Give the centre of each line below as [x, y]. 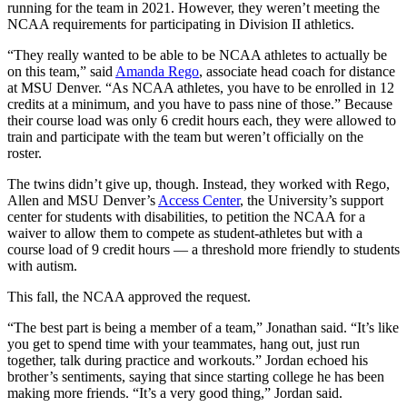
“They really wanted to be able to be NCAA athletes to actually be [197, 55]
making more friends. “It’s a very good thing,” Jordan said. [175, 392]
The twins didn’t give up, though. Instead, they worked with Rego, [199, 184]
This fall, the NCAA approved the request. [129, 296]
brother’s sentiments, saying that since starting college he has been [196, 376]
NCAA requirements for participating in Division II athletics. [181, 24]
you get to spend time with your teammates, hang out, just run [184, 343]
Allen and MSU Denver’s [83, 200]
